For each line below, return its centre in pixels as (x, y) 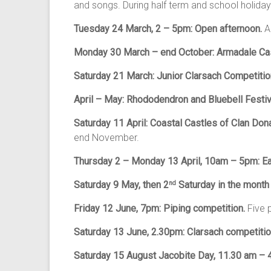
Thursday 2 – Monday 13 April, (138, 161)
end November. (108, 138)
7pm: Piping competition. (194, 208)
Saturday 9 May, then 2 (121, 185)
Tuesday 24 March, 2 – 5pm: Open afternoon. (169, 29)
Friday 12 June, (106, 208)
